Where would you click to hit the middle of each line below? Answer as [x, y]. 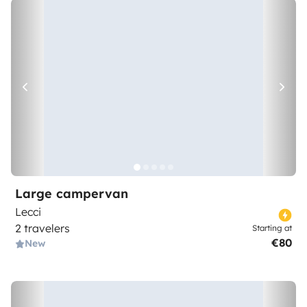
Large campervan [72, 194]
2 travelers [42, 228]
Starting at [272, 228]
